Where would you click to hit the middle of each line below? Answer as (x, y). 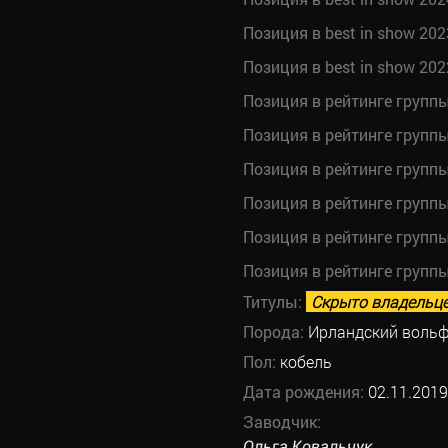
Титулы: (274, 301)
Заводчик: (281, 421)
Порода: (275, 331)
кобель (305, 361)
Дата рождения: (305, 391)
